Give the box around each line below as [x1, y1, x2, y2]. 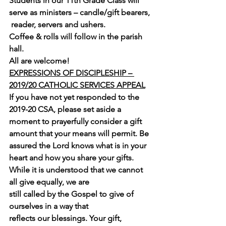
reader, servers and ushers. [9, 20, 105, 29]
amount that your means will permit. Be [9, 129, 151, 138]
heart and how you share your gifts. [9, 153, 134, 162]
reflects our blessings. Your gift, [9, 213, 124, 223]
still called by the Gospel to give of [9, 189, 136, 199]
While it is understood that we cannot [9, 165, 145, 175]
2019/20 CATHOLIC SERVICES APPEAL [9, 80, 145, 90]
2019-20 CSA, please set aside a [9, 104, 123, 114]
